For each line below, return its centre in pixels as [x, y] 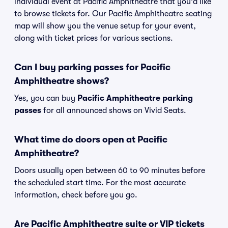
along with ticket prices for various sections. [94, 38]
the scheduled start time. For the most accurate [100, 183]
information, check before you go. [76, 195]
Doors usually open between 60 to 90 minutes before [110, 170]
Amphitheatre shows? [62, 81]
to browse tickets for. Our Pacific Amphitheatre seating [113, 14]
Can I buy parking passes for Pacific [92, 67]
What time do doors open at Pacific [91, 139]
